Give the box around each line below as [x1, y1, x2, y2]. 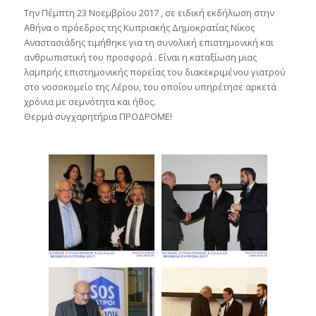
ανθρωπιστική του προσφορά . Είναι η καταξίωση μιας [23, 51, 257, 64]
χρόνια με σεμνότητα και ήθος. [23, 95, 156, 109]
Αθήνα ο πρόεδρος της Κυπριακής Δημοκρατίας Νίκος [23, 21, 255, 35]
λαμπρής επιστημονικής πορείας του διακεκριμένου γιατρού [23, 66, 286, 79]
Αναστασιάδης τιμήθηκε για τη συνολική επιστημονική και [23, 36, 274, 49]
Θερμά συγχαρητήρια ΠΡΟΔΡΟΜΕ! [23, 110, 172, 123]
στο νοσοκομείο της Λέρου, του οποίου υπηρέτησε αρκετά [23, 80, 276, 94]
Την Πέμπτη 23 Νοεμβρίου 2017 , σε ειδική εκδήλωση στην [23, 6, 274, 20]
